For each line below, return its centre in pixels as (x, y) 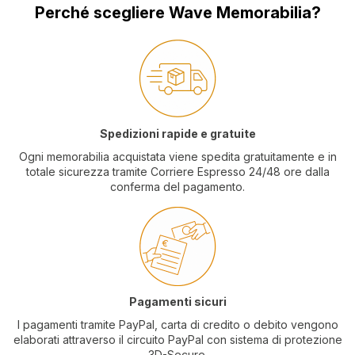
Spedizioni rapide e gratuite (177, 133)
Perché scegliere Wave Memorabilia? (177, 12)
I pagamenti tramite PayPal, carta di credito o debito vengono (177, 324)
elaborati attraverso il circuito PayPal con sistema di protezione (177, 339)
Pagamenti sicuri (177, 301)
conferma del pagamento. (177, 186)
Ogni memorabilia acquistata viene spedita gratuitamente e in (177, 156)
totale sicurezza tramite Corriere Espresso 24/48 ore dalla (177, 171)
